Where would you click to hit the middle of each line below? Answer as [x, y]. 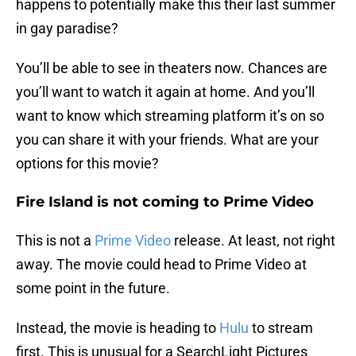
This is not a [55, 241]
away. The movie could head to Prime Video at [161, 265]
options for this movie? [87, 164]
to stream [281, 328]
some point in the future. [93, 288]
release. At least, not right [253, 241]
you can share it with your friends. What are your [167, 140]
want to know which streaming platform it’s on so [170, 116]
